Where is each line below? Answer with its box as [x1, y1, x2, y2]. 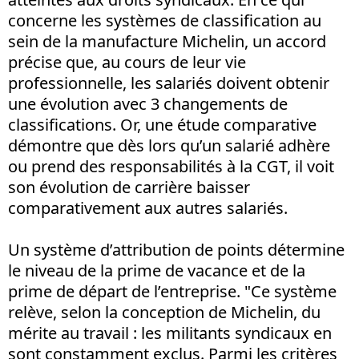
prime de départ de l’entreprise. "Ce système [8, 280, 337, 302]
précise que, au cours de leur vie [8, 50, 246, 73]
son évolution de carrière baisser [8, 175, 250, 198]
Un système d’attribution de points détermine [8, 238, 345, 260]
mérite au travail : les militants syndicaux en [8, 321, 332, 344]
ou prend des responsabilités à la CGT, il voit [8, 155, 334, 177]
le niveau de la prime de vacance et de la [8, 259, 305, 281]
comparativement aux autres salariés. [8, 196, 288, 219]
